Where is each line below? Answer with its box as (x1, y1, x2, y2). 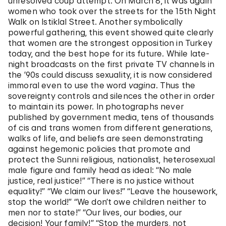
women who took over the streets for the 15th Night (8, 6, 216, 17)
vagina (128, 80, 156, 91)
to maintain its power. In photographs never (8, 101, 184, 112)
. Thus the (155, 80, 196, 91)
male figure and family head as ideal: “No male (8, 165, 192, 176)
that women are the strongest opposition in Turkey (8, 38, 212, 48)
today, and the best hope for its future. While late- (8, 48, 210, 59)
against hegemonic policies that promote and (8, 144, 190, 154)
